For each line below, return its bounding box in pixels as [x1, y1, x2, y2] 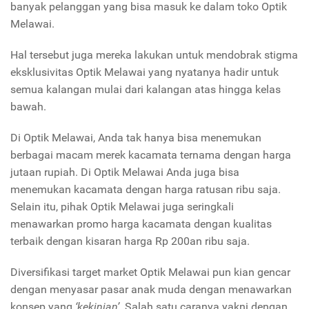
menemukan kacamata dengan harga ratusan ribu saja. [10, 182, 281, 196]
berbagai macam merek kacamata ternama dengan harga [10, 148, 291, 161]
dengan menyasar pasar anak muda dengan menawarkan [10, 282, 292, 296]
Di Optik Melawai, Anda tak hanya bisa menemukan [10, 130, 261, 144]
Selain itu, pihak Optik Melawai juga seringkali [10, 199, 234, 213]
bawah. [10, 99, 52, 113]
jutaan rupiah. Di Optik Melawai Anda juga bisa [10, 165, 239, 179]
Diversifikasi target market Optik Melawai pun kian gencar [10, 265, 290, 279]
